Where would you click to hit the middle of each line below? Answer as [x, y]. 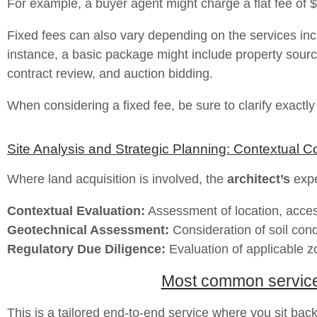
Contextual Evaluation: [76, 211]
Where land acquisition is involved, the [117, 179]
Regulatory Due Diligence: [86, 249]
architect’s [259, 179]
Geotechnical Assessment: [88, 230]
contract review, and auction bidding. [110, 74]
